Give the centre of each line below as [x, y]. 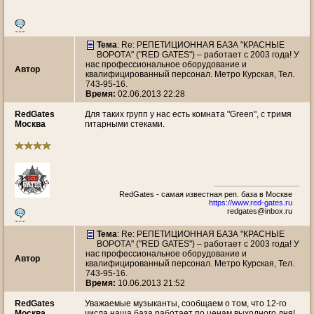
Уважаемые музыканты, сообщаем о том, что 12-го [186, 303]
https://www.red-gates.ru [251, 203]
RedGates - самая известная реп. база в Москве [206, 194]
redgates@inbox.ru [260, 211]
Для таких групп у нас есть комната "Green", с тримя [188, 114]
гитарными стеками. [125, 124]
